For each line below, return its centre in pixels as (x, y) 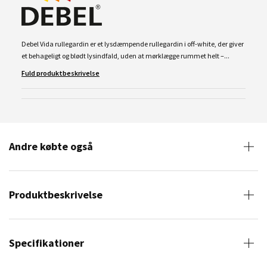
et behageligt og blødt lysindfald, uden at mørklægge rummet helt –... (125, 55)
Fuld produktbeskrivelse (60, 73)
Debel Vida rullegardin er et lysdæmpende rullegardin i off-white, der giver (133, 44)
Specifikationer (46, 243)
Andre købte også (51, 146)
